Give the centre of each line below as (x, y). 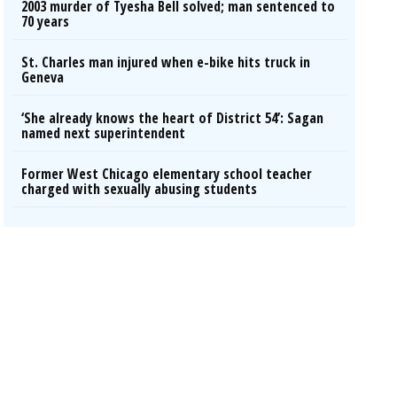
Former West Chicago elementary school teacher (167, 174)
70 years (46, 21)
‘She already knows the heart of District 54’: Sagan (173, 118)
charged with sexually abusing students (140, 189)
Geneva (43, 77)
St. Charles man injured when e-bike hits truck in (166, 62)
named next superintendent (104, 133)
